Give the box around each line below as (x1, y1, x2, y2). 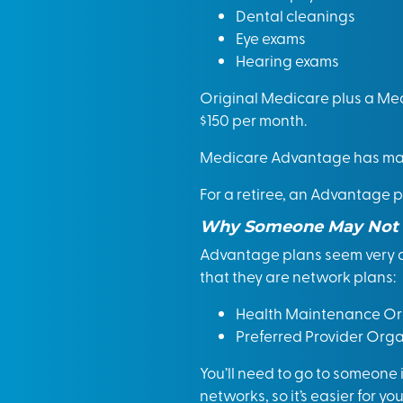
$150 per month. (200, 109, 307, 130)
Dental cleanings (236, 4, 355, 25)
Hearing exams (236, 49, 339, 70)
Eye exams (236, 27, 306, 48)
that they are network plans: (200, 265, 396, 286)
